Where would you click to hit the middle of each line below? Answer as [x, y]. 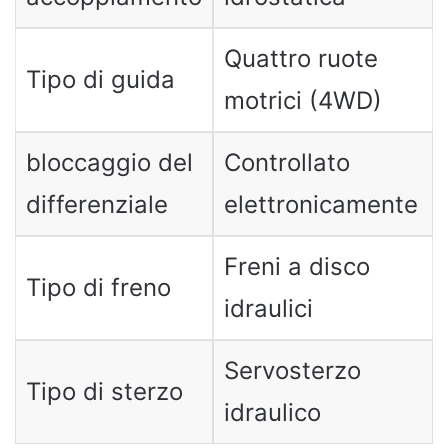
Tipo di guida [100, 79]
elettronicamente [320, 204]
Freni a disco [296, 266]
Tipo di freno [98, 287]
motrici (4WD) [302, 100]
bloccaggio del [109, 162]
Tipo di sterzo [104, 391]
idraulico [272, 412]
